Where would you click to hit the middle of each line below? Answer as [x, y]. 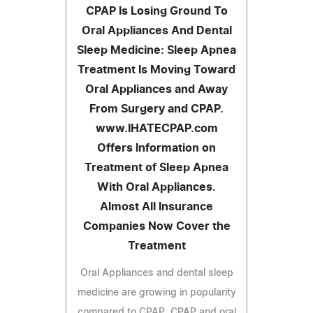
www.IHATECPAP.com [156, 128]
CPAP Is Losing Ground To [156, 11]
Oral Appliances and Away [156, 89]
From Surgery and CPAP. [156, 109]
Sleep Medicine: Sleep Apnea [156, 50]
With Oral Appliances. [156, 187]
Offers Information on [156, 148]
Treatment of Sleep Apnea [156, 167]
